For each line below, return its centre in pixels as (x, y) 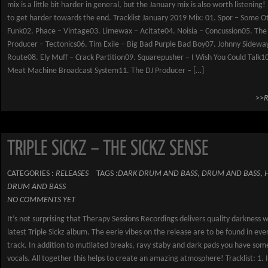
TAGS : (107, 174)
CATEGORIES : (31, 174)
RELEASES (72, 174)
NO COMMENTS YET (41, 200)
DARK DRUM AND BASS (158, 174)
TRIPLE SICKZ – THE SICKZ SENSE (108, 149)
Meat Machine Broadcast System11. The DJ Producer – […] (106, 71)
